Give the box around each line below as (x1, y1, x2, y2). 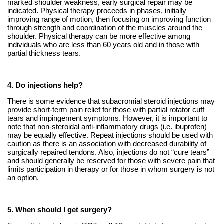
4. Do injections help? (7, 81, 83, 90)
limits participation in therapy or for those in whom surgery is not (7, 165, 214, 174)
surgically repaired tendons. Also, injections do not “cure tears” (7, 148, 209, 157)
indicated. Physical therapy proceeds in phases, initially (7, 6, 186, 15)
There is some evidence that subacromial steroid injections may (7, 97, 215, 106)
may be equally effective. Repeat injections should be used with (7, 131, 213, 140)
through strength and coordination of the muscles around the (7, 23, 202, 32)
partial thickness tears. (7, 49, 81, 58)
